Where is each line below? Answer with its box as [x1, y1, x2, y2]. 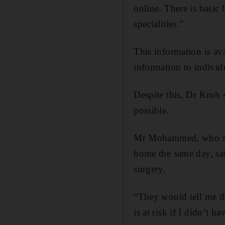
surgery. [134, 163, 166, 174]
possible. [134, 104, 169, 116]
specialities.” [134, 18, 184, 29]
